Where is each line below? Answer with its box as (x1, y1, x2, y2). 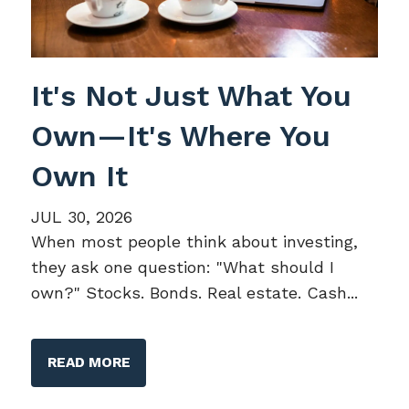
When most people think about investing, (31, 231, 359, 251)
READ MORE (47, 353, 131, 371)
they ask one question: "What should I (31, 257, 335, 277)
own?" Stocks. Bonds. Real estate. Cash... (31, 282, 359, 302)
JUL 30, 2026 (31, 206, 133, 226)
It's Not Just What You (31, 78, 352, 113)
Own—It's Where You (31, 118, 331, 153)
